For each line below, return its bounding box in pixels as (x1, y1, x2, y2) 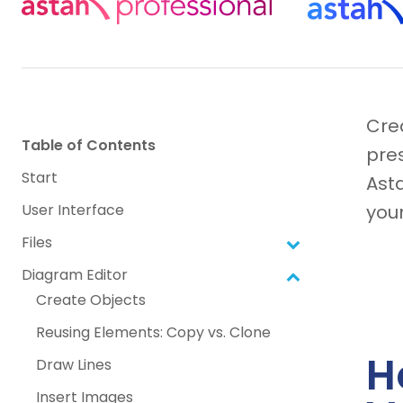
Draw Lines (36, 354, 112, 376)
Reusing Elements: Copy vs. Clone (36, 322, 271, 344)
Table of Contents (22, 135, 156, 157)
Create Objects (36, 290, 146, 311)
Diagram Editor (22, 264, 128, 286)
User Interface (22, 200, 124, 221)
